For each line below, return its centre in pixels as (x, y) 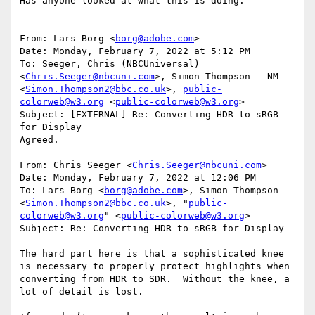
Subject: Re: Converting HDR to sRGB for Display (152, 229)
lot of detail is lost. (82, 292)
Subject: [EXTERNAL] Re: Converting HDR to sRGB (149, 115)
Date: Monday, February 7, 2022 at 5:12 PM (135, 51)
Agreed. (39, 140)
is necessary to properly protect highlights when (155, 266)
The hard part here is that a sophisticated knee (152, 254)
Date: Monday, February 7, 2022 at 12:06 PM (138, 178)
